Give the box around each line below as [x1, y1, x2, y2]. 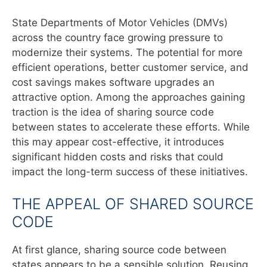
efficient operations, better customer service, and [12, 61, 249, 74]
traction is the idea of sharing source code [12, 106, 214, 119]
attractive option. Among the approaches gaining [12, 91, 245, 104]
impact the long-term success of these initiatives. [12, 166, 248, 178]
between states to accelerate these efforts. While [12, 121, 250, 133]
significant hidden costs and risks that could [12, 151, 223, 163]
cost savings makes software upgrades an [12, 76, 215, 89]
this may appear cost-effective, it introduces [12, 136, 224, 148]
